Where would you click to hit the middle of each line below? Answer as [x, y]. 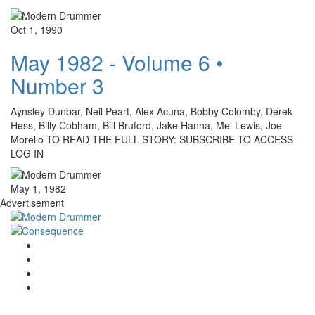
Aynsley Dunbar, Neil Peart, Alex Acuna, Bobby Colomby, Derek [152, 111]
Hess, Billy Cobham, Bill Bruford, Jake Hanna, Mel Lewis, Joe [146, 126]
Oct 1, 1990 [37, 30]
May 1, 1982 [38, 189]
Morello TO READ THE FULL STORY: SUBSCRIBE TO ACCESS [152, 140]
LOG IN [27, 154]
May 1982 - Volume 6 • [117, 63]
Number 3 [57, 86]
